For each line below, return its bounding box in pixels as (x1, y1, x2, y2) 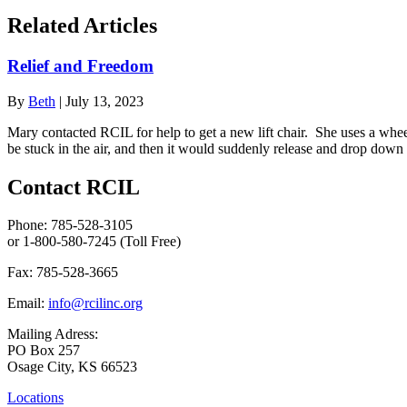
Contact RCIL (7, 174, 140, 199)
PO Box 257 (7, 342, 80, 359)
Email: (7, 295, 48, 312)
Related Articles (7, 14, 157, 38)
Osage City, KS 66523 (7, 359, 137, 375)
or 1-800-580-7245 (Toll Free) (7, 233, 181, 250)
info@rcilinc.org (48, 295, 143, 312)
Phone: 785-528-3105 (7, 217, 133, 233)
